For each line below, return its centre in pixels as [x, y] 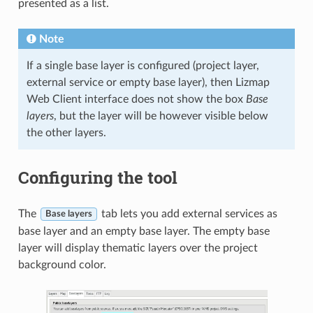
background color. [62, 264]
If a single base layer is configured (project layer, [143, 65]
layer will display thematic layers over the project [138, 248]
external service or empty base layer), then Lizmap [148, 82]
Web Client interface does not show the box [136, 99]
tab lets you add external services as [188, 213]
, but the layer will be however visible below [161, 116]
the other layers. [66, 132]
